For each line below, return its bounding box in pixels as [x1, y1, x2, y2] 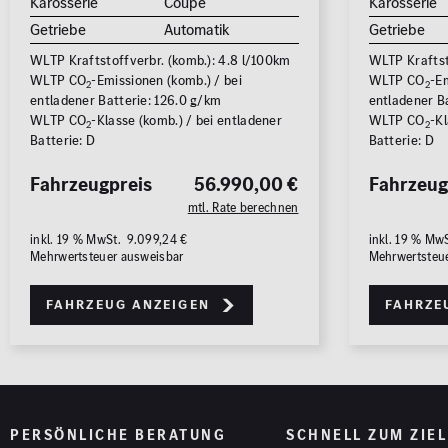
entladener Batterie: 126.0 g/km [30, 91, 222, 111]
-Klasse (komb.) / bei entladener [91, 111, 283, 131]
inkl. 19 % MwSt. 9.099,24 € [30, 231, 188, 249]
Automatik [164, 19, 230, 41]
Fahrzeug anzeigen [46, 295, 210, 315]
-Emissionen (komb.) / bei [91, 71, 242, 91]
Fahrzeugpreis [30, 171, 152, 199]
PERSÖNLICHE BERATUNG [10, 425, 226, 446]
